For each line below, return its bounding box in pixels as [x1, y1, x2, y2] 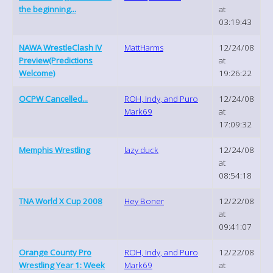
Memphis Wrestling [19, 144, 90, 155]
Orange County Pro [19, 246, 91, 258]
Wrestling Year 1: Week [19, 259, 105, 271]
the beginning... [19, 3, 76, 15]
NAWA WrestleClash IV [19, 41, 102, 53]
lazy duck [124, 144, 158, 155]
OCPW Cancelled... [19, 93, 88, 104]
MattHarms [124, 41, 163, 53]
